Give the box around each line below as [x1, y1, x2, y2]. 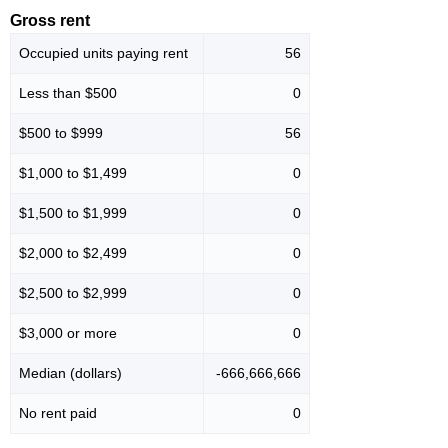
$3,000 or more [19, 325, 117, 342]
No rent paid [19, 405, 97, 422]
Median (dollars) [19, 365, 122, 382]
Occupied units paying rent [19, 45, 188, 62]
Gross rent [10, 12, 90, 30]
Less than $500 [19, 85, 117, 102]
